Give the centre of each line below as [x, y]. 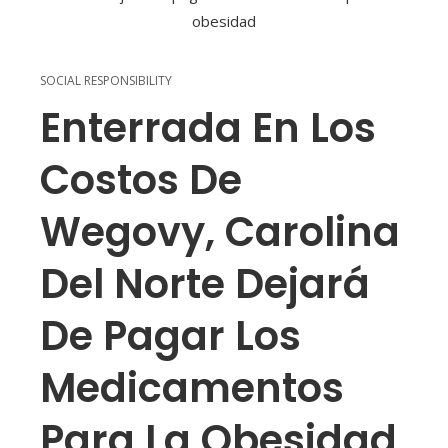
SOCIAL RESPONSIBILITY [106, 81]
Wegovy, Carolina [220, 232]
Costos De [141, 180]
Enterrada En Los [208, 128]
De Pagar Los [170, 336]
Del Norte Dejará [205, 284]
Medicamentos [192, 388]
